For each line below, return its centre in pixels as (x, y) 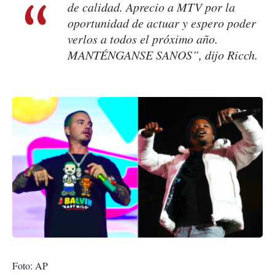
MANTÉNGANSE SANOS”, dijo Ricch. (163, 55)
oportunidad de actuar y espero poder (162, 23)
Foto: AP (30, 266)
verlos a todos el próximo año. (143, 39)
